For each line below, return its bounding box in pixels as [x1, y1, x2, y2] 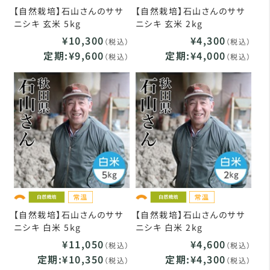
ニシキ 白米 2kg [135, 221, 203, 233]
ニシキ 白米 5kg [13, 221, 81, 233]
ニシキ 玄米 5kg [13, 17, 81, 30]
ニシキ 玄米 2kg [135, 17, 203, 30]
